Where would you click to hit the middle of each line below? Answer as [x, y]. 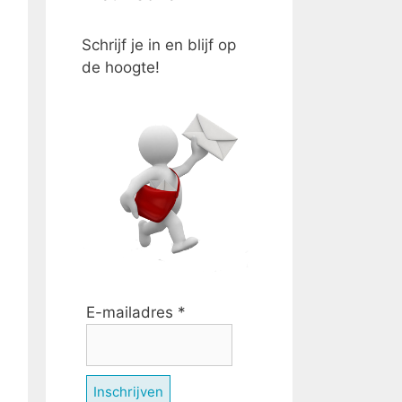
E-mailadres [132, 312]
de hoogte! [121, 67]
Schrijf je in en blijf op [159, 45]
